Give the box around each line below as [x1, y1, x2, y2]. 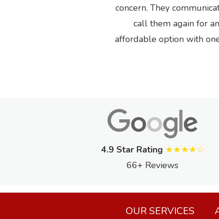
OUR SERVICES [125, 204, 195, 218]
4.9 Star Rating [101, 144, 163, 156]
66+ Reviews [127, 159, 178, 172]
